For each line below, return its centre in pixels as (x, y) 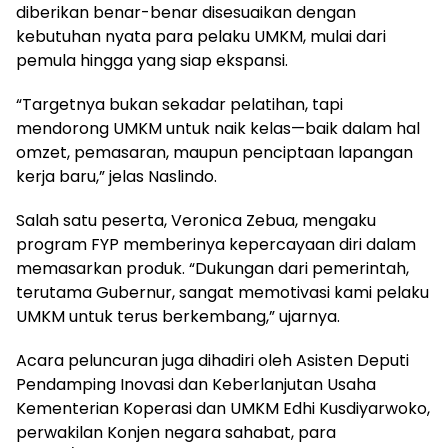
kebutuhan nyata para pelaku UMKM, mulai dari (201, 36)
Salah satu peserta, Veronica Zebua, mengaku (196, 220)
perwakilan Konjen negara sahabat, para (176, 432)
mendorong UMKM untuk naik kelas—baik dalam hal (218, 128)
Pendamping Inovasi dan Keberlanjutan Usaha (196, 384)
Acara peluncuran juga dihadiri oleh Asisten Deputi (212, 360)
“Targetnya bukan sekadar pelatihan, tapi (179, 104)
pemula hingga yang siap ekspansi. (152, 60)
